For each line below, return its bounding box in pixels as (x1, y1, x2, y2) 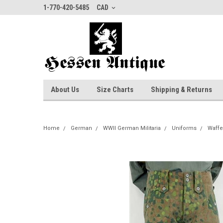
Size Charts (97, 85, 133, 94)
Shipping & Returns (151, 85, 212, 94)
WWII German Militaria (103, 125, 161, 131)
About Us (51, 85, 79, 94)
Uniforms (172, 125, 197, 131)
